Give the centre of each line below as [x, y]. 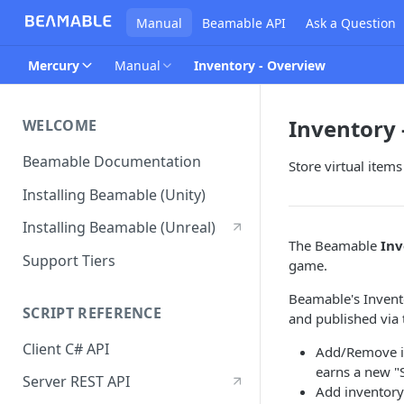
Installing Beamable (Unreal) [119, 228]
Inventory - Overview [260, 65]
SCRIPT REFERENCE [92, 312]
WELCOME [60, 125]
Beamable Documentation [112, 161]
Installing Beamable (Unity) [114, 194]
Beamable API [243, 23]
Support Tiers [69, 261]
